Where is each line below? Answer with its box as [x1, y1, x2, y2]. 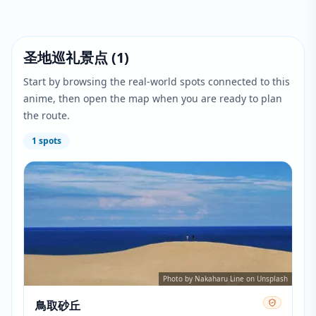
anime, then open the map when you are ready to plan [23, 92, 282, 105]
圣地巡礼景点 [23, 48, 108, 67]
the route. [23, 109, 70, 122]
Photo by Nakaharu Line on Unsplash [163, 274, 288, 284]
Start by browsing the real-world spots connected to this [23, 75, 290, 88]
